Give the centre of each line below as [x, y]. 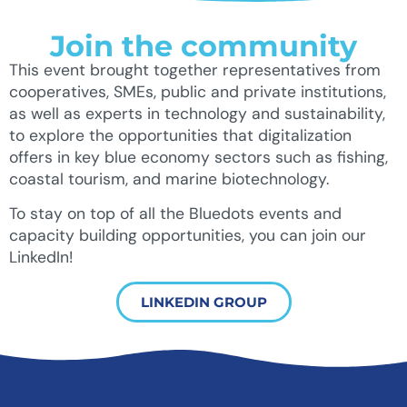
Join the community [203, 45]
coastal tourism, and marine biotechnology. [169, 179]
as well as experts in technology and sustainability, [197, 113]
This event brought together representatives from [195, 69]
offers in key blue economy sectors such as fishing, [199, 157]
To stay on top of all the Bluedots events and [175, 214]
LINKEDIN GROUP [203, 302]
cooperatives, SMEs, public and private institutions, [198, 91]
